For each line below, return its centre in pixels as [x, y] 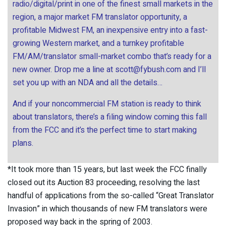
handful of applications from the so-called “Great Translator [111, 196]
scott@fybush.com [148, 70]
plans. [23, 144]
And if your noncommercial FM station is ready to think [107, 104]
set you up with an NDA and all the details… [88, 83]
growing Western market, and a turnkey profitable [98, 44]
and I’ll [193, 70]
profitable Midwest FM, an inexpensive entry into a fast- [110, 31]
